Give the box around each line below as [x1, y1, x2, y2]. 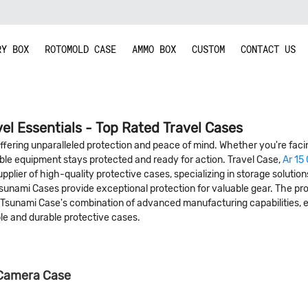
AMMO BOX [132, 43, 176, 56]
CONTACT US [241, 43, 296, 56]
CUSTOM [192, 43, 225, 56]
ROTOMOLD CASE [45, 43, 116, 56]
